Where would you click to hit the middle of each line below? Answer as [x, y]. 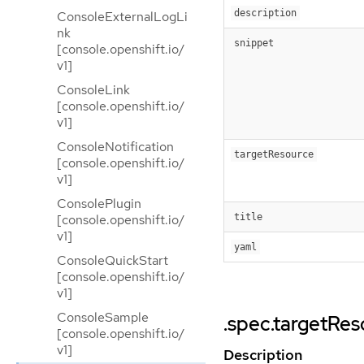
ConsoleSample [103, 317]
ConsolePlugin [99, 204]
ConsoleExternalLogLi [122, 17]
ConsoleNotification [115, 147]
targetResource [274, 155]
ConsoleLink [93, 90]
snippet [254, 43]
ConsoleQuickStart [113, 260]
